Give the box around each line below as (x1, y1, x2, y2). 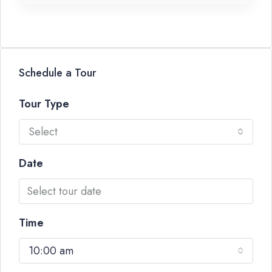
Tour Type (19, 96, 69, 112)
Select (29, 124, 58, 140)
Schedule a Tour (19, 65, 96, 81)
